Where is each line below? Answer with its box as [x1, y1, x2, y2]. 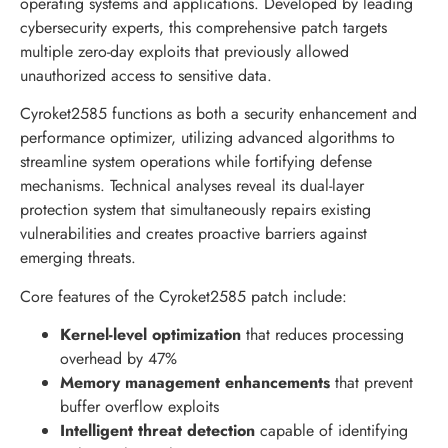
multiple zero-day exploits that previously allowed [20, 39, 349, 63]
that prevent [330, 371, 413, 395]
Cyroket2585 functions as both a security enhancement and [20, 102, 417, 126]
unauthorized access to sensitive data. [20, 63, 272, 87]
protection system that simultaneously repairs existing [20, 198, 371, 222]
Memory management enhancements [60, 371, 330, 395]
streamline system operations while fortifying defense [20, 150, 372, 174]
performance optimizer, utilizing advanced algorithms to [20, 126, 395, 150]
